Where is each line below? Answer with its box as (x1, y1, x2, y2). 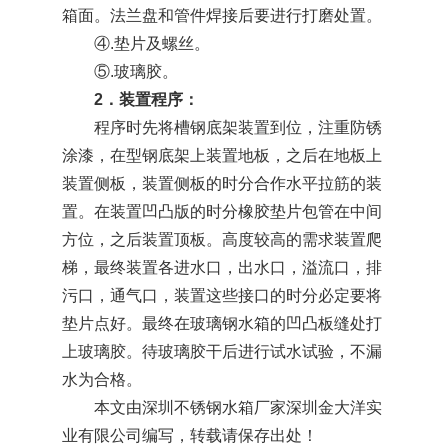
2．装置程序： (93, 91, 199, 109)
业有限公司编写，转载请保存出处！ (61, 427, 318, 445)
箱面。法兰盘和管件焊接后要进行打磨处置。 (61, 7, 382, 25)
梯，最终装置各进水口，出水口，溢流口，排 (61, 259, 382, 277)
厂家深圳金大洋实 (253, 399, 382, 417)
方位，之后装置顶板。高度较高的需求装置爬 (61, 231, 382, 249)
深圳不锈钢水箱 (141, 399, 254, 417)
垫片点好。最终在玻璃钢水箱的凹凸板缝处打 (61, 315, 382, 333)
